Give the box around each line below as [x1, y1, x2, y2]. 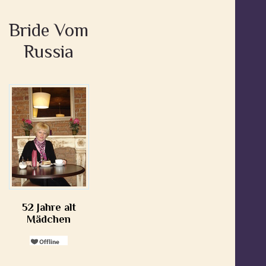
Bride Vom [9, 20, 88, 40]
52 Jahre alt [21, 201, 76, 213]
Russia [24, 41, 74, 62]
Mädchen [27, 213, 71, 225]
